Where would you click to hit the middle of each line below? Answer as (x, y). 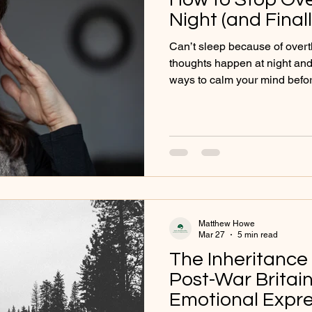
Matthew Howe (227, 223)
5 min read (258, 235)
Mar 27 (212, 235)
